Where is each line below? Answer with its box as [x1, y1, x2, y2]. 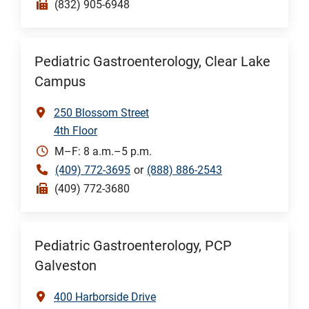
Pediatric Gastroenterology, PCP [34, 237, 232, 254]
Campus [34, 73, 86, 90]
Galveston [34, 257, 97, 274]
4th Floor [54, 123, 97, 137]
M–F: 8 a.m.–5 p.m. [54, 144, 152, 158]
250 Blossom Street [54, 106, 149, 119]
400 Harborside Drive [54, 290, 156, 303]
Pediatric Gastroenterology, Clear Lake [34, 53, 270, 70]
